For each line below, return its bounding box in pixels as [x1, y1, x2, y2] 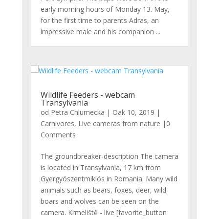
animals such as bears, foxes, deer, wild [40, 185, 166, 195]
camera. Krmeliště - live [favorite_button [40, 208, 167, 218]
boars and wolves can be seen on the [40, 197, 159, 206]
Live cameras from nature [78, 119, 160, 129]
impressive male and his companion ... [40, 27, 160, 37]
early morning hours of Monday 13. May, [40, 4, 170, 14]
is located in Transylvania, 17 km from [40, 163, 161, 173]
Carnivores [40, 119, 74, 129]
